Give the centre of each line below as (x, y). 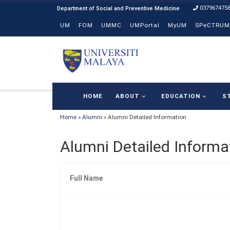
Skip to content (38, 13)
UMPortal (145, 25)
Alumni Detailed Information (147, 117)
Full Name (87, 178)
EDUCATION (181, 96)
